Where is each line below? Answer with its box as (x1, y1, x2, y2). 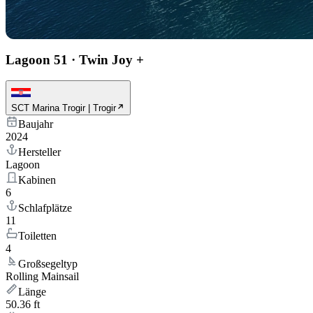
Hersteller (18, 146, 61, 159)
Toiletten (18, 230, 57, 242)
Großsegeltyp (18, 258, 78, 270)
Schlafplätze (18, 202, 72, 214)
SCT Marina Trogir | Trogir (11, 103, 116, 114)
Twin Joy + (79, 52, 144, 67)
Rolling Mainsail (6, 270, 79, 283)
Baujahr (18, 118, 53, 131)
